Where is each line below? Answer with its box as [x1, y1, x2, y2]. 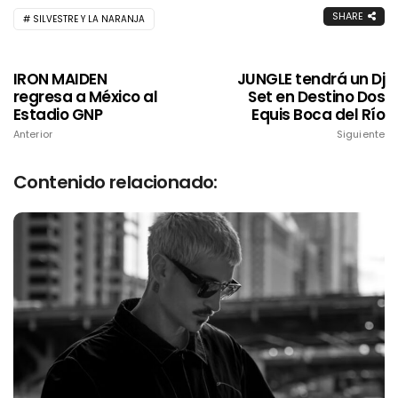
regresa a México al [13, 85, 158, 107]
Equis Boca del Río [251, 103, 385, 125]
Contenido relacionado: [13, 169, 218, 195]
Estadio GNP [13, 103, 103, 125]
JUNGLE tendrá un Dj [236, 68, 385, 90]
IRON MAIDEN [13, 68, 107, 90]
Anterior [13, 126, 52, 141]
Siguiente [337, 126, 385, 141]
